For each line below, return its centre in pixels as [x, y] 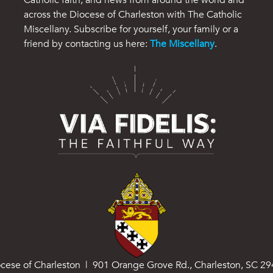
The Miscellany [183, 44]
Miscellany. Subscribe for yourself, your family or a [131, 29]
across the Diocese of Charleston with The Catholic [133, 14]
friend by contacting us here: [87, 44]
